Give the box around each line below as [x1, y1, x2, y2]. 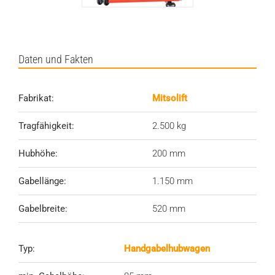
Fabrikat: [18, 92, 54, 104]
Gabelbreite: [18, 203, 68, 214]
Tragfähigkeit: [18, 120, 74, 131]
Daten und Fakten [18, 52, 93, 66]
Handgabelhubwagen [124, 242, 210, 254]
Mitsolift [152, 92, 187, 104]
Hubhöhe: [18, 147, 58, 159]
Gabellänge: [18, 175, 66, 187]
